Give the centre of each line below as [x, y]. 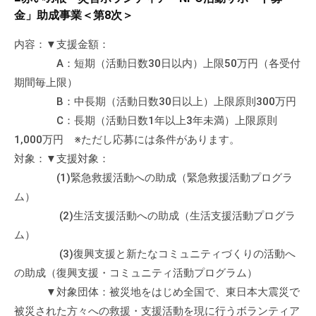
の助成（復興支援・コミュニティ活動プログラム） [141, 273]
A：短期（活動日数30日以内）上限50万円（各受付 [157, 64]
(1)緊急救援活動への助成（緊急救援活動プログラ [153, 178]
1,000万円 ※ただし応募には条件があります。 [127, 140]
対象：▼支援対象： [62, 159]
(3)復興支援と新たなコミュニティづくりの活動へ [155, 254]
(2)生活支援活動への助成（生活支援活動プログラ [155, 216]
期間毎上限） [46, 83]
